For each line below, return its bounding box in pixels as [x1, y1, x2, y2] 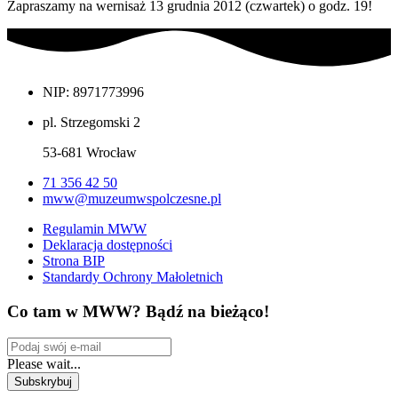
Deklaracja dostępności [43, 237, 172, 252]
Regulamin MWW [43, 221, 147, 236]
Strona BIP [43, 253, 105, 268]
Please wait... [7, 356, 81, 372]
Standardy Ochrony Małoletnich [43, 269, 223, 284]
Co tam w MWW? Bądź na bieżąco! [7, 301, 269, 321]
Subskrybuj [14, 375, 72, 389]
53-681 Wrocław [43, 145, 137, 160]
